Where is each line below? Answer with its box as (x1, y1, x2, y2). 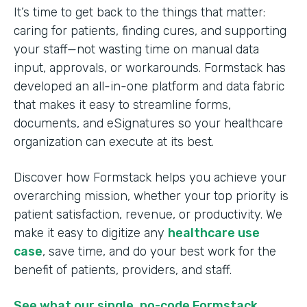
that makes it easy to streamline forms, (14, 97, 231, 113)
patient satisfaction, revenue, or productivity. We (14, 207, 282, 223)
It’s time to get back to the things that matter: (14, 5, 265, 21)
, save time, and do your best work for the (42, 244, 276, 260)
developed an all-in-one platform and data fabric (14, 79, 284, 95)
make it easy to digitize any (14, 225, 168, 241)
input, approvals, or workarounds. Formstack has (14, 60, 286, 76)
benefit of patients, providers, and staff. (14, 262, 235, 278)
